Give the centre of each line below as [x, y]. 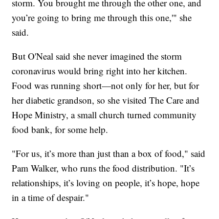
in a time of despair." [51, 197]
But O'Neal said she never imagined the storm [97, 56]
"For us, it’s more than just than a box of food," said [109, 153]
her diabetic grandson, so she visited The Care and [106, 100]
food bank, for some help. [60, 130]
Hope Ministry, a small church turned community [104, 115]
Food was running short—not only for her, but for [106, 86]
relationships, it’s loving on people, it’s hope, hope [106, 183]
